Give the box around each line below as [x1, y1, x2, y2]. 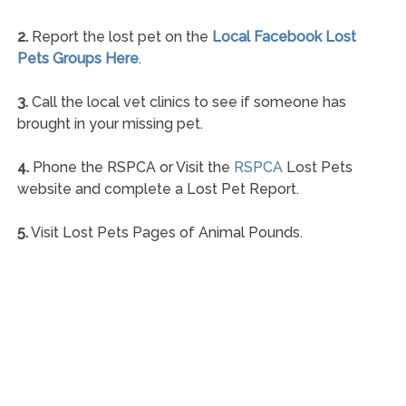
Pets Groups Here [16, 49, 139, 67]
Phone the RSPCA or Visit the [28, 158, 234, 176]
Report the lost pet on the [27, 27, 212, 45]
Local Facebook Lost [211, 27, 356, 45]
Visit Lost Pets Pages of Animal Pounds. [27, 223, 303, 241]
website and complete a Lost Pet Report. [16, 179, 299, 198]
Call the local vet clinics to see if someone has [27, 92, 346, 111]
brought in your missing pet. [16, 114, 203, 132]
